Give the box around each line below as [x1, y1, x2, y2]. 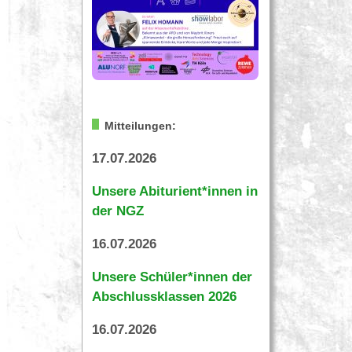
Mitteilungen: [104, 120, 176, 133]
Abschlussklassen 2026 [92, 289, 236, 305]
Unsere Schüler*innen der [92, 269, 252, 285]
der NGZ [92, 203, 144, 219]
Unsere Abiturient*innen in [92, 184, 258, 200]
